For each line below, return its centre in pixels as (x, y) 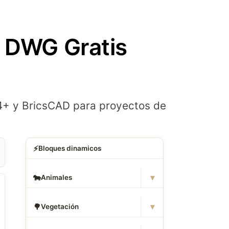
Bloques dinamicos (70, 148)
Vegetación (60, 207)
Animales (56, 177)
